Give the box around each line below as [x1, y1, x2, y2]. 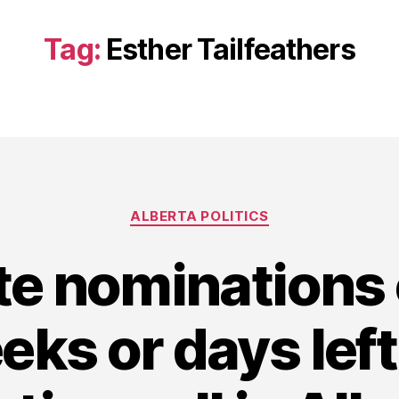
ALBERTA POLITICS [130, 208, 269, 224]
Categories [199, 199, 278, 217]
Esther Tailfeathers [105, 32, 355, 67]
